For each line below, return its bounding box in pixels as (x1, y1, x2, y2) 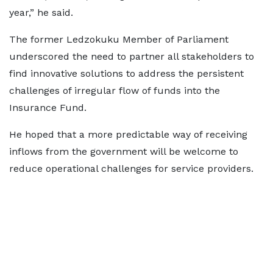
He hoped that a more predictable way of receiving (9, 129, 247, 140)
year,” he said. (9, 7, 73, 18)
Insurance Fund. (9, 102, 87, 113)
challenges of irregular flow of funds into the (9, 85, 220, 96)
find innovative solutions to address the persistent (9, 68, 244, 79)
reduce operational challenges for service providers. (9, 163, 253, 174)
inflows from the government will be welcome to (9, 146, 238, 157)
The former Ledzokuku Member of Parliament (9, 34, 229, 45)
